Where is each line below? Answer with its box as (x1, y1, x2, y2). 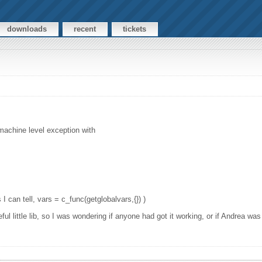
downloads (7, 25, 47, 34)
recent (74, 25, 96, 34)
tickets (123, 25, 147, 34)
